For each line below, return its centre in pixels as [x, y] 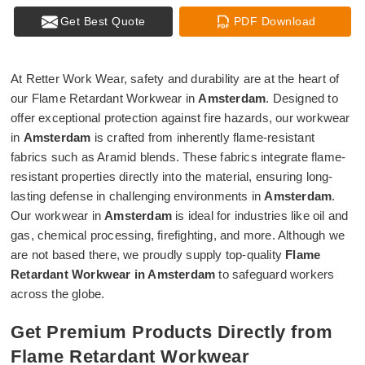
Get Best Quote [103, 21]
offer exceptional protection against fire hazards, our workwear [180, 118]
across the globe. [58, 294]
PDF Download [275, 21]
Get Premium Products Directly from [172, 332]
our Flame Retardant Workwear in [105, 98]
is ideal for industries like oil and [262, 215]
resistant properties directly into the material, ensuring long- [172, 176]
